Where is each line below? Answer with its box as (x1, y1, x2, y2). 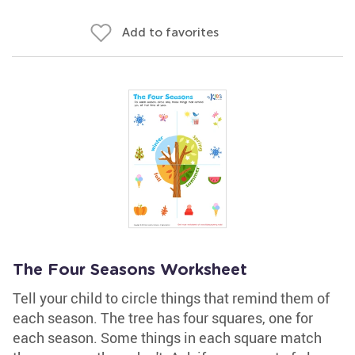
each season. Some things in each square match (13, 328, 322, 347)
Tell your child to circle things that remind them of (13, 288, 330, 307)
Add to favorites (122, 25, 219, 40)
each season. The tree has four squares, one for (13, 308, 313, 327)
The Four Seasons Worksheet (13, 262, 247, 278)
